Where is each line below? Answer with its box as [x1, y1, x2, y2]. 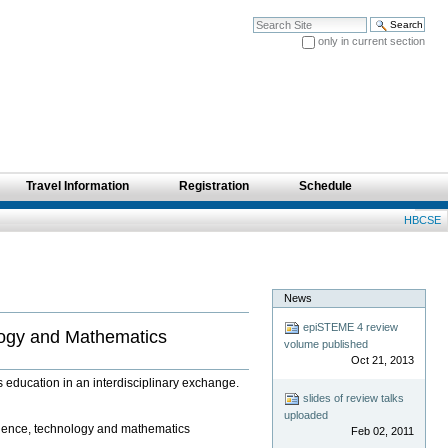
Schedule [299, 179, 352, 194]
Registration [179, 179, 249, 194]
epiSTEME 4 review [300, 321, 399, 334]
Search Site [251, 15, 311, 28]
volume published [284, 338, 369, 351]
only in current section [317, 35, 425, 48]
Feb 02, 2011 [350, 425, 414, 438]
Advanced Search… [251, 53, 350, 66]
